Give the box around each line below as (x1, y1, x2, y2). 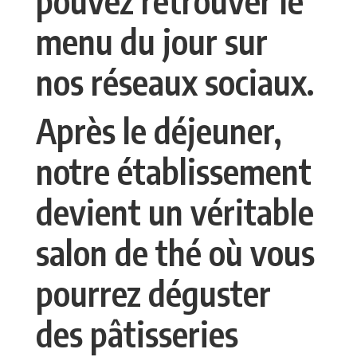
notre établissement (35, 149, 312, 192)
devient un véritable (35, 190, 314, 233)
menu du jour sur (35, 19, 268, 62)
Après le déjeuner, (35, 108, 281, 151)
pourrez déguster (35, 271, 271, 314)
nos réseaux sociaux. (35, 60, 314, 103)
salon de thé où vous (35, 230, 315, 273)
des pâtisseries (35, 312, 238, 355)
